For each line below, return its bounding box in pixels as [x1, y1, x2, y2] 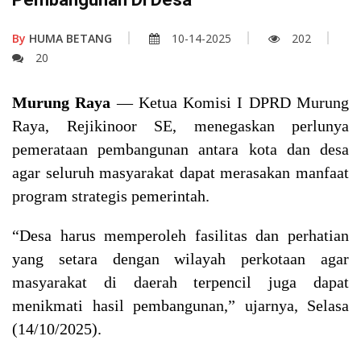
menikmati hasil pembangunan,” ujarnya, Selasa [12, 296, 349, 314]
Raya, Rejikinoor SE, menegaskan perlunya [12, 116, 349, 135]
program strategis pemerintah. [12, 186, 210, 205]
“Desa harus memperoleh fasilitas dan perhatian [12, 226, 349, 244]
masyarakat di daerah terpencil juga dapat [12, 272, 349, 291]
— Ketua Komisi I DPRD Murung [116, 93, 350, 111]
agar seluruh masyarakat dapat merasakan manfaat [12, 163, 349, 181]
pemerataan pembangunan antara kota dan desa [12, 139, 349, 158]
